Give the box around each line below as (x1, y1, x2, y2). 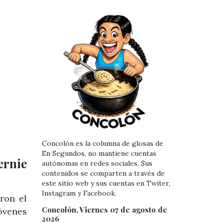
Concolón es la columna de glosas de (41, 139, 163, 148)
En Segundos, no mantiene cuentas (41, 149, 156, 158)
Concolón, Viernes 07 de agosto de (41, 204, 167, 215)
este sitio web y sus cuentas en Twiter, (41, 179, 170, 188)
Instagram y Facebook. (41, 189, 116, 198)
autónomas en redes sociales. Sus (41, 159, 152, 168)
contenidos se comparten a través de (41, 169, 165, 178)
